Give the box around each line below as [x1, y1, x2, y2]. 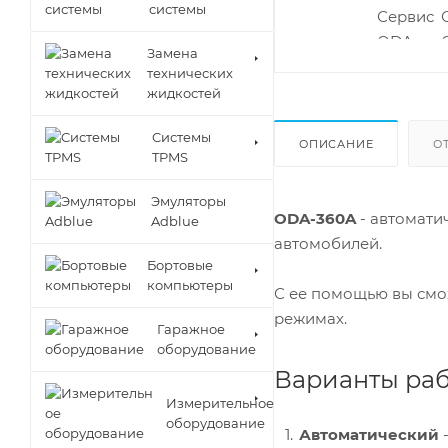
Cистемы [152, 129, 212, 145]
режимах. [274, 308, 347, 328]
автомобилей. [274, 233, 382, 253]
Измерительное [166, 394, 274, 411]
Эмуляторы [150, 193, 226, 209]
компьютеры [147, 277, 233, 293]
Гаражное [157, 321, 225, 337]
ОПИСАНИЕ [299, 136, 374, 151]
